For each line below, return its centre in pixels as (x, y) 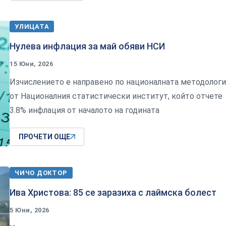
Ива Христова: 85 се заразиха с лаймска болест (113, 192)
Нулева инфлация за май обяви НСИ (87, 46)
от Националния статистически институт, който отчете (116, 96)
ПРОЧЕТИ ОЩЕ (44, 137)
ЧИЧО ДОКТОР (41, 173)
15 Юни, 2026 (32, 64)
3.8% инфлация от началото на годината (84, 110)
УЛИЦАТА (32, 27)
